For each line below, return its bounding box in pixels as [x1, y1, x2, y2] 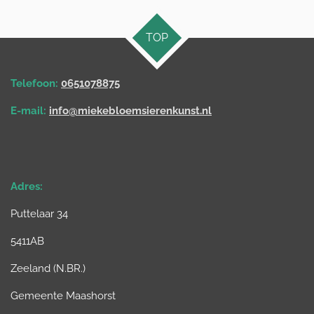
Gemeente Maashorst [11, 289, 116, 302]
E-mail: [11, 104, 46, 117]
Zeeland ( [11, 261, 56, 275]
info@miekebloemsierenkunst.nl [49, 104, 212, 117]
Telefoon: [11, 76, 58, 90]
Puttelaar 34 [11, 207, 68, 220]
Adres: [11, 179, 43, 193]
